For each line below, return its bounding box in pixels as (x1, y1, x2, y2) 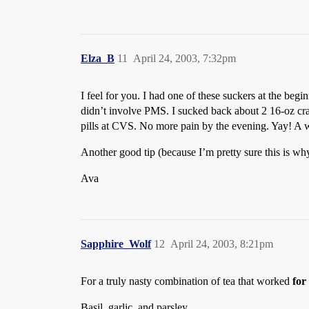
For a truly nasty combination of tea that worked (81, 275, 292, 287)
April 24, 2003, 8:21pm (170, 238, 273, 250)
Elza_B (81, 52, 114, 64)
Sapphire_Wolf (81, 238, 151, 250)
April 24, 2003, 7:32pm (133, 52, 236, 64)
